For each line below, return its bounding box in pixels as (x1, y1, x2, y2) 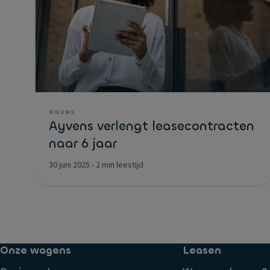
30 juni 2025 (49, 159, 90, 171)
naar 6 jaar (49, 135, 117, 152)
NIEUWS (49, 108, 75, 116)
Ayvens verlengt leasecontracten (49, 118, 254, 134)
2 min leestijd (96, 159, 143, 171)
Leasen (183, 243, 221, 257)
